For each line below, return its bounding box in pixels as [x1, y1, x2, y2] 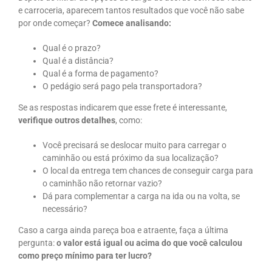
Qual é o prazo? [42, 43, 101, 53]
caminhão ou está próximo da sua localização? [42, 153, 219, 163]
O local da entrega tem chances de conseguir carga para [42, 166, 253, 176]
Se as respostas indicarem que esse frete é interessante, [18, 103, 227, 113]
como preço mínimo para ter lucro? [18, 251, 152, 261]
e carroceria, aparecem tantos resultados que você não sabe [18, 5, 244, 16]
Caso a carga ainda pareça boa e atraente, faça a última [18, 225, 228, 236]
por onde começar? [18, 18, 92, 29]
